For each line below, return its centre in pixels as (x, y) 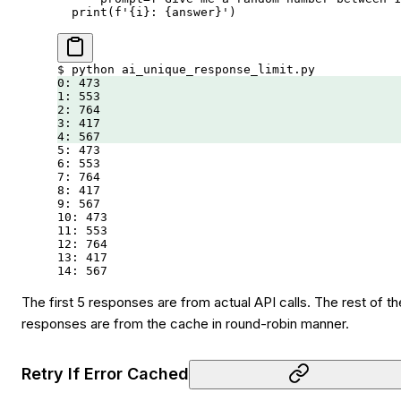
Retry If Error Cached (105, 374)
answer (193, 12)
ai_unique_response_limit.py (215, 69)
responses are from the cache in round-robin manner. (185, 323)
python (90, 69)
